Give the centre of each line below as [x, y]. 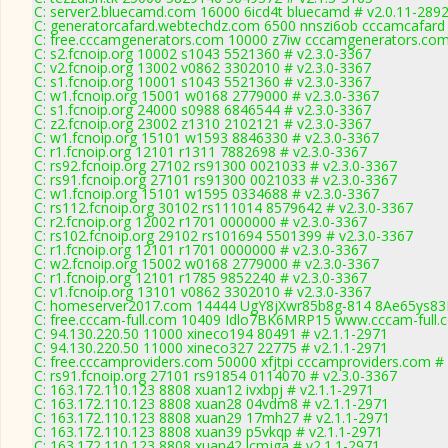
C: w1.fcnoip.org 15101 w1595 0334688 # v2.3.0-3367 [206, 193]
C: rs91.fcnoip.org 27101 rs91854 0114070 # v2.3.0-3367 [215, 375]
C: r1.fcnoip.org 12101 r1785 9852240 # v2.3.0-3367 [200, 277]
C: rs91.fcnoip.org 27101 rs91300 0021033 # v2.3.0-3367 [215, 179]
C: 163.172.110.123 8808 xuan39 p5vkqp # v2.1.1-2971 [208, 431]
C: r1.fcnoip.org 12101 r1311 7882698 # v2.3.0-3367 [200, 151]
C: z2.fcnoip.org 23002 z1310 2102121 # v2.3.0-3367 [202, 123]
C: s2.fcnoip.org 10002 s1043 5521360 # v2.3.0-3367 [202, 53]
